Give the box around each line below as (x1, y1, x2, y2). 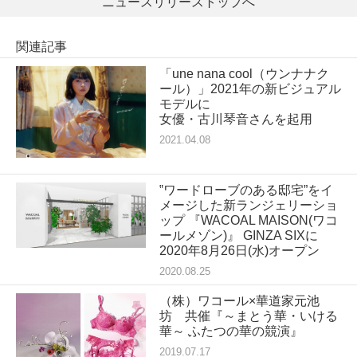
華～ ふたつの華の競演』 (159, 324, 303, 339)
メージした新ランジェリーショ (159, 198, 338, 213)
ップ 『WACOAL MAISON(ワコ (159, 214, 338, 228)
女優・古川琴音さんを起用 (159, 112, 312, 127)
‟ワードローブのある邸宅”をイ (159, 183, 333, 198)
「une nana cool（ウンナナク (159, 67, 329, 81)
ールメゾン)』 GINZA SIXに (159, 229, 318, 243)
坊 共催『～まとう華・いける (159, 309, 338, 324)
